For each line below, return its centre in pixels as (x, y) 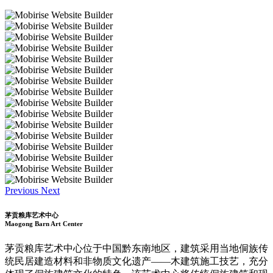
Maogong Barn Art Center (44, 223)
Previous (22, 190)
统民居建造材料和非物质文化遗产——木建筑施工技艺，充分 (136, 261)
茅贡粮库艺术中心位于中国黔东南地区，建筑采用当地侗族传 (136, 248)
